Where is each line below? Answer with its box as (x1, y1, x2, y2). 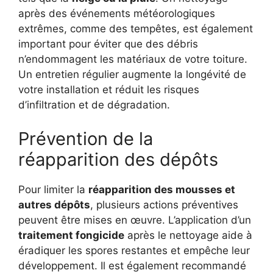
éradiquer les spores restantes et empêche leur (18, 244, 250, 257)
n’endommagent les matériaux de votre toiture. (18, 53, 247, 66)
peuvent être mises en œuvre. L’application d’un (18, 213, 251, 226)
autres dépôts (18, 198, 90, 211)
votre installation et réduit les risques (18, 83, 199, 96)
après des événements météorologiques (18, 7, 215, 20)
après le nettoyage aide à (124, 229, 252, 241)
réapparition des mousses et (88, 183, 235, 196)
